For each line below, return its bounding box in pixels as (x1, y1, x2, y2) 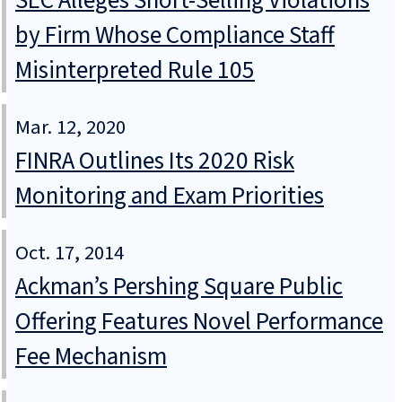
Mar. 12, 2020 (15, 113, 126, 143)
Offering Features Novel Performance (15, 304, 383, 340)
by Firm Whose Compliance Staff (15, 18, 335, 54)
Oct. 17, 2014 (15, 239, 124, 268)
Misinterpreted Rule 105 (15, 53, 255, 89)
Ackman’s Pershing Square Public (15, 269, 343, 305)
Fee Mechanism (15, 339, 167, 375)
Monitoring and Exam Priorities (15, 179, 324, 214)
